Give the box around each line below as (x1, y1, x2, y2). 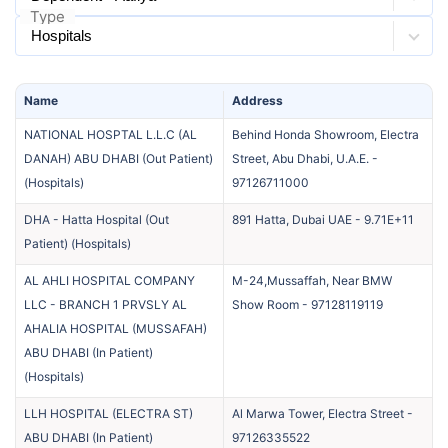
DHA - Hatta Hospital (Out (24, 211, 169, 227)
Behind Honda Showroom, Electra (232, 126, 419, 142)
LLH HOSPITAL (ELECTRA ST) (24, 405, 193, 421)
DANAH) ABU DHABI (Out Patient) (24, 150, 213, 166)
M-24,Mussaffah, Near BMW (232, 272, 392, 288)
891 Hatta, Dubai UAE (232, 211, 352, 227)
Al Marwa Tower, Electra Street (232, 405, 404, 421)
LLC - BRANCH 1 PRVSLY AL (24, 296, 187, 312)
